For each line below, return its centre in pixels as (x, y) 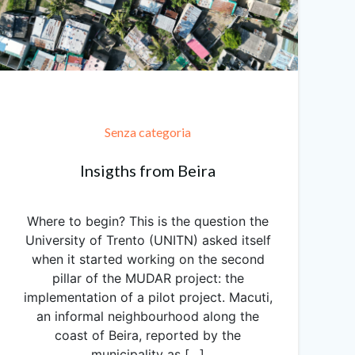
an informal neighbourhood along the (148, 316)
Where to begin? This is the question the (148, 221)
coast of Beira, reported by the (148, 335)
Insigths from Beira (148, 170)
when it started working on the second (148, 259)
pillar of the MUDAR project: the (148, 278)
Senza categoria (148, 132)
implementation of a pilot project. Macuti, (148, 297)
